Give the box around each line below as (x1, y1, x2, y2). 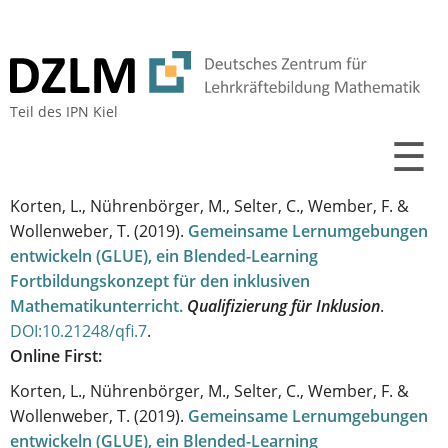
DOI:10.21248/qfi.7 (10, 320, 147, 343)
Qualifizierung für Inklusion (187, 295, 380, 318)
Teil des (10, 102, 66, 122)
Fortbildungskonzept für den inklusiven (10, 270, 310, 293)
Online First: (10, 345, 106, 368)
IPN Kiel (66, 102, 118, 122)
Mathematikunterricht (10, 295, 179, 318)
